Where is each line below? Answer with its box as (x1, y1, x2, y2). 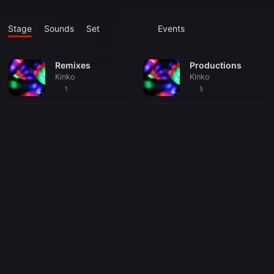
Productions (190, 60, 242, 70)
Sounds (44, 23, 74, 34)
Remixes (55, 60, 91, 70)
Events (158, 23, 185, 34)
